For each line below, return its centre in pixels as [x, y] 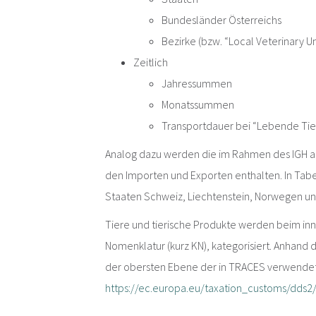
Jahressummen [197, 84]
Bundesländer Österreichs [222, 20]
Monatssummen [198, 105]
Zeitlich [151, 62]
